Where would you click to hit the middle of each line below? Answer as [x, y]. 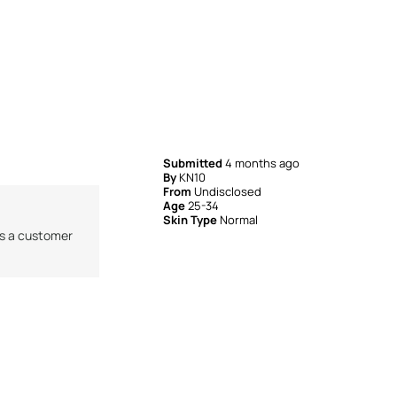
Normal [239, 219]
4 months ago [263, 163]
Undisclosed [228, 191]
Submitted [195, 163]
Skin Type [192, 219]
